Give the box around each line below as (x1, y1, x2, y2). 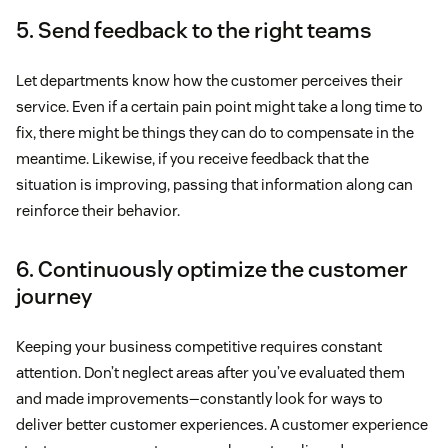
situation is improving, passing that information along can (16, 174, 413, 194)
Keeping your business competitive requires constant (16, 336, 382, 356)
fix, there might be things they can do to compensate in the (16, 122, 414, 142)
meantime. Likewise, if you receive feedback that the (16, 148, 369, 168)
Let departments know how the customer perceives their (16, 70, 403, 90)
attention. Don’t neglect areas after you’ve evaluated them (16, 362, 405, 382)
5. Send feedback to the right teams (16, 15, 372, 44)
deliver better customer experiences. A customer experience (16, 414, 428, 434)
